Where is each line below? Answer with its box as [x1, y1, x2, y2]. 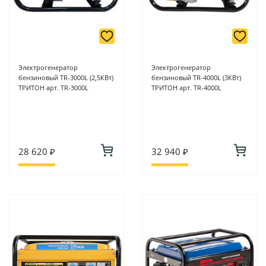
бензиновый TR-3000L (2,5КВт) [18, 73, 113, 83]
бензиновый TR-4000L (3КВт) [151, 73, 241, 83]
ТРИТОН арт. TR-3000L [18, 83, 88, 93]
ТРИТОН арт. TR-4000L [151, 83, 221, 93]
